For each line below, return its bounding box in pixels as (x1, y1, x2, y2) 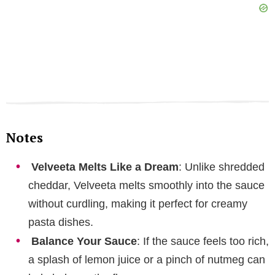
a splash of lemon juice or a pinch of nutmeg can (28, 253, 265, 266)
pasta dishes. (28, 215, 93, 228)
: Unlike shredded (179, 160, 265, 173)
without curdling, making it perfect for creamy (28, 197, 247, 210)
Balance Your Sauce (31, 234, 137, 247)
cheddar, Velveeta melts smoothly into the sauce (28, 179, 265, 192)
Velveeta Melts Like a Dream (31, 160, 179, 173)
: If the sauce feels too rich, (137, 234, 269, 247)
